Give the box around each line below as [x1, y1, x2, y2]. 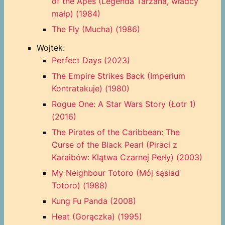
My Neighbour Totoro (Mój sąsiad [51, 167, 180, 178]
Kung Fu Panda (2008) [51, 195, 136, 206]
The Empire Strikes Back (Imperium [51, 70, 185, 81]
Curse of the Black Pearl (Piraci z [51, 139, 177, 150]
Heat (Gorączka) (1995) [51, 211, 142, 221]
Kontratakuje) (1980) [51, 83, 130, 93]
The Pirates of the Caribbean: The [51, 127, 180, 137]
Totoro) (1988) [51, 180, 107, 190]
